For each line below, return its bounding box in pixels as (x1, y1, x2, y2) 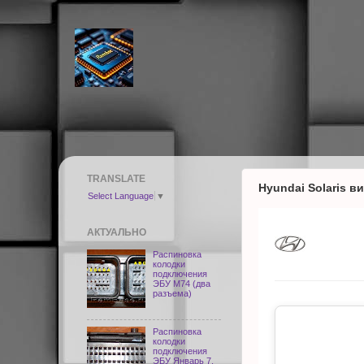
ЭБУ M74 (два (153, 278, 211, 288)
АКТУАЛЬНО (87, 227, 146, 239)
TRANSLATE (87, 173, 145, 185)
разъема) (153, 288, 193, 298)
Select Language (88, 191, 154, 201)
